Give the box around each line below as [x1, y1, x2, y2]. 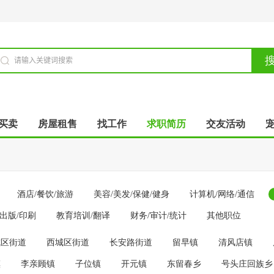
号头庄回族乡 [221, 259, 273, 268]
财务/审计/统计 [130, 211, 187, 220]
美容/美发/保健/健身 [94, 190, 169, 199]
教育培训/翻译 [56, 211, 110, 220]
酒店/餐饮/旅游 [17, 190, 73, 199]
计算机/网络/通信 [190, 190, 254, 199]
